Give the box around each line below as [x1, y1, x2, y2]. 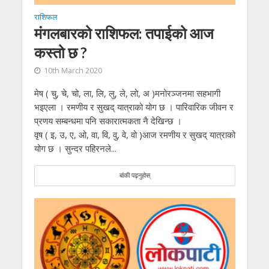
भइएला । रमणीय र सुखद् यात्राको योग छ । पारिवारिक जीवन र [34, 100, 234, 113]
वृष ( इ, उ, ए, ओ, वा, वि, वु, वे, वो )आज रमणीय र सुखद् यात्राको [34, 128, 235, 141]
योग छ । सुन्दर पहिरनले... [34, 142, 116, 154]
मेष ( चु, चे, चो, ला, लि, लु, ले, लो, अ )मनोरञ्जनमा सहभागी [34, 86, 220, 99]
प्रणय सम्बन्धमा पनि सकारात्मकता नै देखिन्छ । [34, 114, 182, 127]
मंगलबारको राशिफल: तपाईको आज [34, 23, 214, 42]
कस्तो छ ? [34, 43, 87, 61]
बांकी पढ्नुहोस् [119, 171, 150, 180]
